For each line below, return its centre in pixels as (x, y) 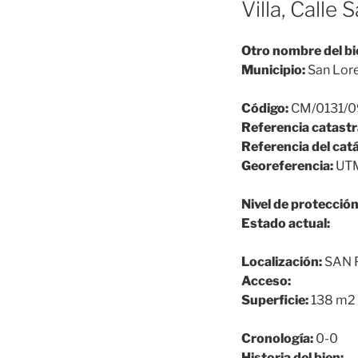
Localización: (282, 262)
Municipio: (273, 70)
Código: (265, 109)
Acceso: (266, 281)
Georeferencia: (287, 166)
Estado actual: (286, 224)
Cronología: (277, 339)
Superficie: (275, 300)
